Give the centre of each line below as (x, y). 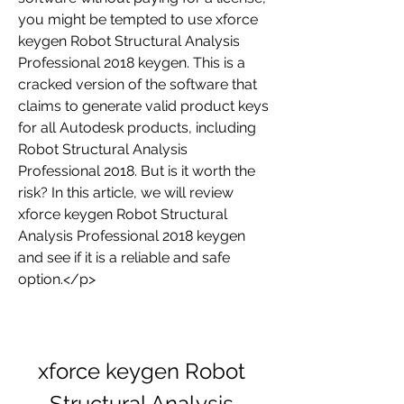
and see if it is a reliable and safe (124, 257)
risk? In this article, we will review (126, 193)
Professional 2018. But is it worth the (137, 171)
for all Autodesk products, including (137, 128)
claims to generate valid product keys (143, 106)
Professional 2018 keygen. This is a (132, 63)
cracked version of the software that (138, 84)
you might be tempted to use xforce (138, 19)
